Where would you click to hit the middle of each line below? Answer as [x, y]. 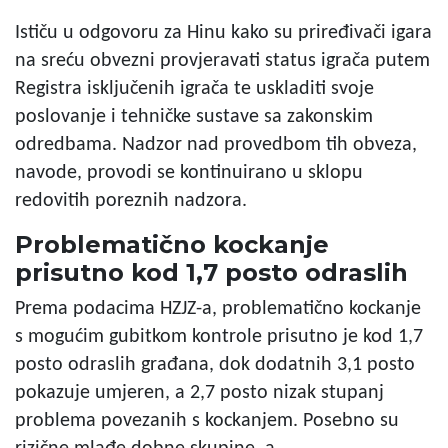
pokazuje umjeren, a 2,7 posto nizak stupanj [199, 392]
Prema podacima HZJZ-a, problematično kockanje [218, 308]
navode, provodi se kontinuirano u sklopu [189, 172]
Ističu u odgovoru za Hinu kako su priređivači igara [223, 32]
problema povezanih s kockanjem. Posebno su [207, 420]
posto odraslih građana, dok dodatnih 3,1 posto [215, 364]
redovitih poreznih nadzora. [131, 200]
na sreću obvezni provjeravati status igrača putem [222, 60]
